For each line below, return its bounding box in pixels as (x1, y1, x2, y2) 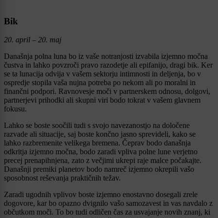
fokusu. (4, 105, 27, 113)
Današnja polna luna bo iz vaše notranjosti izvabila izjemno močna (4, 52, 208, 61)
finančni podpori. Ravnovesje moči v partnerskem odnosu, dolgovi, (4, 87, 210, 96)
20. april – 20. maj (4, 36, 61, 44)
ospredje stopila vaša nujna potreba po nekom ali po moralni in (4, 78, 196, 87)
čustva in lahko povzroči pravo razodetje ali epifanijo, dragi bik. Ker (4, 61, 213, 70)
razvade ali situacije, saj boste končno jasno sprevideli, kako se (4, 130, 196, 139)
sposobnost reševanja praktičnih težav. (4, 174, 121, 182)
